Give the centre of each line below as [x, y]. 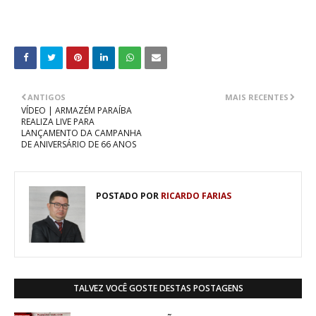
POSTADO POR [127, 195]
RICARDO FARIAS [195, 195]
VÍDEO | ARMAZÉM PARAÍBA [77, 110]
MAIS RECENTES [257, 97]
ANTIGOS [47, 97]
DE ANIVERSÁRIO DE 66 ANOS [79, 144]
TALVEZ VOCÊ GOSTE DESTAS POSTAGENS [158, 288]
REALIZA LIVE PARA [58, 121]
